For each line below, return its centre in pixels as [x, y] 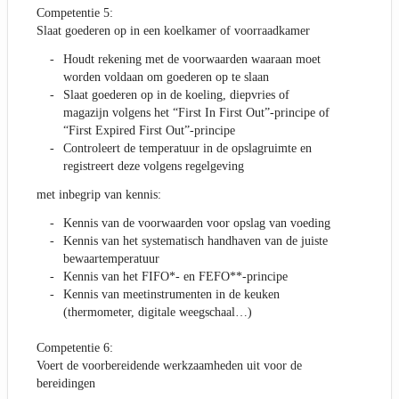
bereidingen [66, 384]
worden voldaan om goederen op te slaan [166, 77]
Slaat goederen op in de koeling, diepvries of [176, 95]
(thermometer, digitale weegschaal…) [158, 313]
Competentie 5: [75, 13]
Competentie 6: [75, 348]
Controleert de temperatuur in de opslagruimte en [187, 149]
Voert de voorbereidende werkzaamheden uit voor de [169, 366]
